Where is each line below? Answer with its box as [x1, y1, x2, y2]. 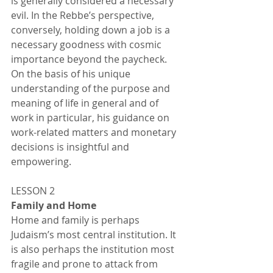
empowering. [11, 155, 74, 168]
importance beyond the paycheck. [11, 52, 169, 66]
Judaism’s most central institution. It [11, 228, 179, 241]
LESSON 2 [11, 184, 55, 197]
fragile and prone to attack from [11, 257, 160, 271]
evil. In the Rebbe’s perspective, [11, 9, 157, 22]
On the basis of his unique [11, 67, 133, 80]
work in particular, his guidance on [11, 111, 172, 124]
